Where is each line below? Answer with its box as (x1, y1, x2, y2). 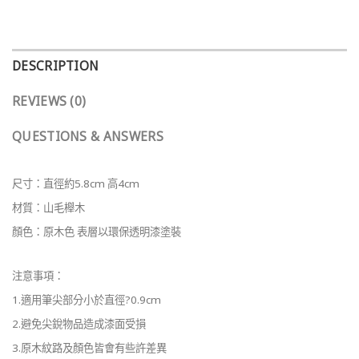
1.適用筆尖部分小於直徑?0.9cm (12, 292, 161, 308)
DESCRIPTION (12, 58, 99, 75)
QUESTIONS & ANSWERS (12, 128, 163, 146)
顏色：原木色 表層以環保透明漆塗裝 (12, 224, 181, 240)
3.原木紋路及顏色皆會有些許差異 (12, 341, 167, 356)
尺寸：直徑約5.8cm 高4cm (12, 176, 139, 192)
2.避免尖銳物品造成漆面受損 (12, 317, 146, 332)
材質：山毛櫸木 (12, 200, 85, 216)
